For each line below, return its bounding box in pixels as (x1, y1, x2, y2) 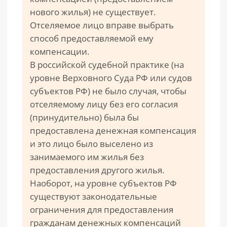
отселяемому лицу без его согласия (30, 98, 178, 110)
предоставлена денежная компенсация (30, 125, 196, 136)
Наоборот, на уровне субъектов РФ (30, 177, 177, 189)
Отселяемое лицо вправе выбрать (30, 19, 174, 31)
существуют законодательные (30, 191, 157, 202)
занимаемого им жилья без (30, 151, 144, 163)
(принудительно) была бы (30, 111, 139, 123)
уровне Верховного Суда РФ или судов (30, 72, 192, 84)
